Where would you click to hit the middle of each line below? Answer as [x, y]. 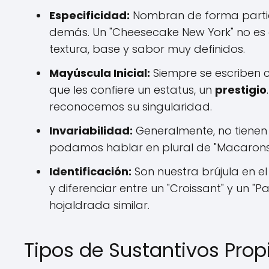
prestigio [241, 90]
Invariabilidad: [91, 131]
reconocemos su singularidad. [131, 107]
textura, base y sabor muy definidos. [147, 49]
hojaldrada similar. [99, 205]
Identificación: [90, 171]
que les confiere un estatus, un [132, 90]
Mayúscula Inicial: [100, 73]
